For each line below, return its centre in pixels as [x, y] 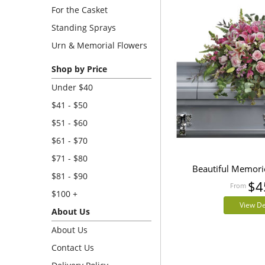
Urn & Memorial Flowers [99, 45]
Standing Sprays [84, 28]
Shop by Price [79, 69]
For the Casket [80, 10]
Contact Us [73, 248]
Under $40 [72, 87]
